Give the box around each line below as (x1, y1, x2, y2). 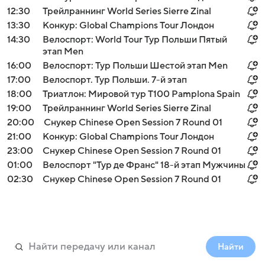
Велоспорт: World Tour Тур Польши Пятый (43, 34, 227, 45)
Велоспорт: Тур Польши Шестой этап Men (43, 60, 228, 71)
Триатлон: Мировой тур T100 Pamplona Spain (43, 89, 240, 99)
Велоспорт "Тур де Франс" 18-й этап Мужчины (43, 160, 245, 170)
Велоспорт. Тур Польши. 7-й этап (43, 75, 187, 85)
